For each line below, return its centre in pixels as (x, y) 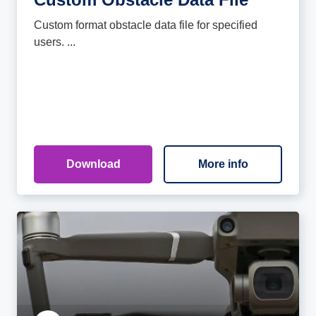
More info (223, 164)
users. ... (55, 42)
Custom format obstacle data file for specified (146, 25)
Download (93, 164)
